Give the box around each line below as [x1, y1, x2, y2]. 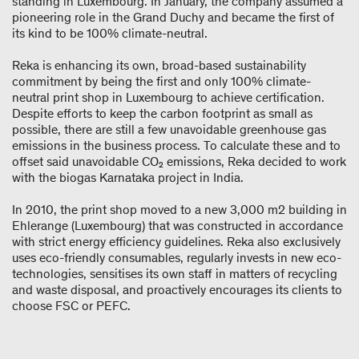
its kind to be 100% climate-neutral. [12, 25, 208, 41]
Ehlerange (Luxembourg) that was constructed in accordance [12, 217, 343, 233]
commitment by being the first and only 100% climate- [12, 73, 311, 89]
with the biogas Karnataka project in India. [12, 169, 244, 185]
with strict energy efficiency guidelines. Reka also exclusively [12, 233, 341, 249]
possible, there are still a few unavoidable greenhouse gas [12, 121, 326, 137]
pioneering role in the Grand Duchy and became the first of [12, 9, 334, 25]
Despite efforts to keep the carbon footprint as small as [12, 105, 313, 121]
